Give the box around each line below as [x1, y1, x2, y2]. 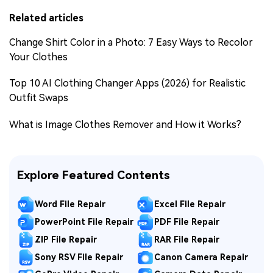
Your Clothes [9, 51, 68, 63]
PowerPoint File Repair [34, 217, 133, 227]
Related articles [9, 12, 83, 24]
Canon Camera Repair [154, 252, 248, 262]
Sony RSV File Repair [34, 252, 123, 262]
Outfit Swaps [9, 92, 68, 104]
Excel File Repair [154, 199, 225, 210]
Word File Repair [34, 199, 105, 210]
